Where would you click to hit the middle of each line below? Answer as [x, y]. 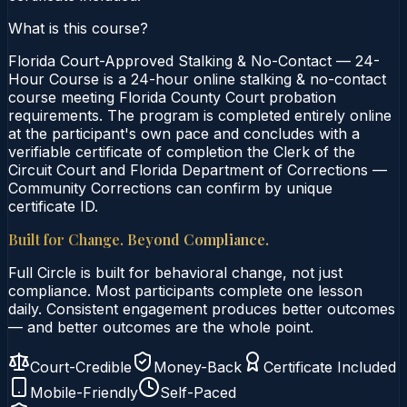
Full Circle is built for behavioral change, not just [175, 272]
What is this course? [78, 28]
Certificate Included [330, 367]
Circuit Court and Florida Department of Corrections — [198, 169]
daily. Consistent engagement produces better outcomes [202, 308]
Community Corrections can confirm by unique [170, 188]
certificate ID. [53, 206]
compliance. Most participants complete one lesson [185, 290]
